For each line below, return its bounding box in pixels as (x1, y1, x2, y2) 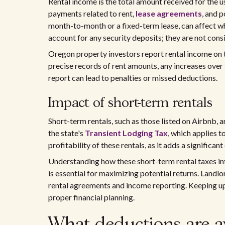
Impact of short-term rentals (48, 96, 212, 110)
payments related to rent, (48, 9, 136, 18)
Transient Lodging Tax (85, 128, 168, 138)
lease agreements (136, 9, 202, 18)
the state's (48, 128, 85, 138)
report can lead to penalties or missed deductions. (48, 73, 217, 82)
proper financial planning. (48, 192, 135, 202)
